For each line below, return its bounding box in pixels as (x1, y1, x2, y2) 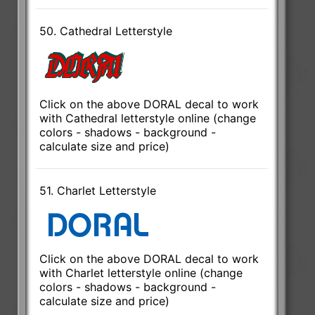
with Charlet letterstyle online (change (39, 265, 243, 280)
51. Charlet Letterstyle (39, 183, 157, 198)
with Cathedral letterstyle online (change (39, 110, 257, 125)
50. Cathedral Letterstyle (39, 23, 173, 38)
